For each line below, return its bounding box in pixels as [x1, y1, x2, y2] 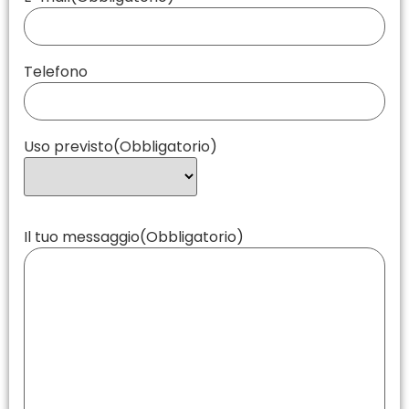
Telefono [24, 60, 88, 82]
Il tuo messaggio [24, 225, 140, 247]
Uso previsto [24, 135, 113, 157]
